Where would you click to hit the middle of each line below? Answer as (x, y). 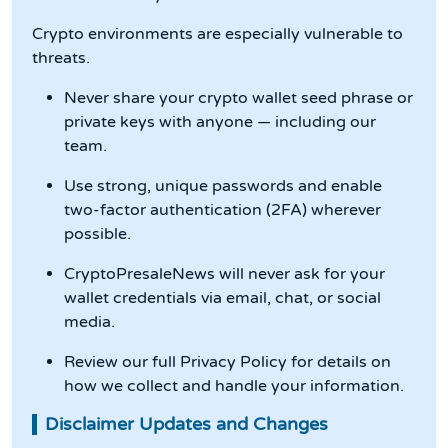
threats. (61, 58)
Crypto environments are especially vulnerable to (217, 34)
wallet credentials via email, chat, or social (222, 298)
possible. (97, 234)
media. (89, 322)
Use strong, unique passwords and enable (223, 186)
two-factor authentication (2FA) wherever (222, 210)
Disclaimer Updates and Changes (186, 424)
